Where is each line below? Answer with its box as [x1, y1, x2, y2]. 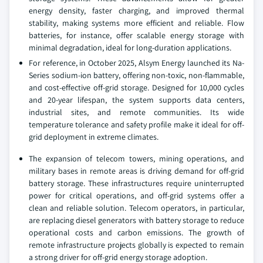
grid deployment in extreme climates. [29, 131, 159, 142]
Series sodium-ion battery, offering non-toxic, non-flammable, [29, 70, 244, 80]
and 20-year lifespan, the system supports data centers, [29, 95, 244, 105]
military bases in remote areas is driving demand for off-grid [29, 166, 244, 176]
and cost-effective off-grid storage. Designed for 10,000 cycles [29, 82, 244, 93]
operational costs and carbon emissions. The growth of [29, 227, 244, 238]
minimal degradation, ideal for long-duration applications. [29, 42, 231, 53]
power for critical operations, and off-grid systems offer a [29, 190, 244, 201]
